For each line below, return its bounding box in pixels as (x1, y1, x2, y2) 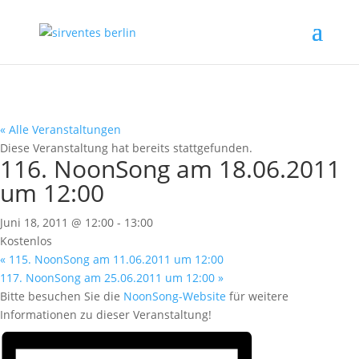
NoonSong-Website (123, 288, 226, 304)
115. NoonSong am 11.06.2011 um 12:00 (6, 252, 224, 267)
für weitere (226, 288, 288, 304)
